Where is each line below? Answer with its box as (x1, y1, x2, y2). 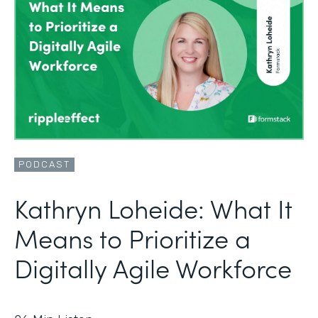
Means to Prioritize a (14, 219, 251, 256)
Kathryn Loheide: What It (14, 189, 292, 226)
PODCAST (18, 158, 70, 170)
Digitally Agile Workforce (14, 248, 292, 285)
